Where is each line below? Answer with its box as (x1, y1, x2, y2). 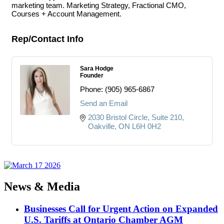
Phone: (80, 85, 103, 93)
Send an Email (80, 99, 127, 107)
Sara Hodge (80, 65, 113, 72)
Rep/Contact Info (11, 34, 83, 44)
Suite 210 (151, 113, 182, 121)
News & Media (4, 179, 80, 193)
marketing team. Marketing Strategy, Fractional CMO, (11, 1, 186, 9)
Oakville (88, 122, 114, 130)
